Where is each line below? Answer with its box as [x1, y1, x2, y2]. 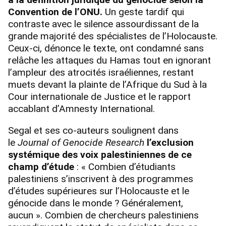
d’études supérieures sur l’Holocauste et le [8, 185, 189, 197]
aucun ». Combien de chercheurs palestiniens [8, 209, 199, 221]
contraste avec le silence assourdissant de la [8, 18, 199, 30]
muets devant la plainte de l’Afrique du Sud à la [8, 79, 207, 91]
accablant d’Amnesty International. [8, 103, 155, 115]
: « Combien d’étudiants [77, 161, 176, 173]
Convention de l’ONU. [8, 6, 102, 18]
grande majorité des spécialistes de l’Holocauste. [8, 30, 217, 42]
